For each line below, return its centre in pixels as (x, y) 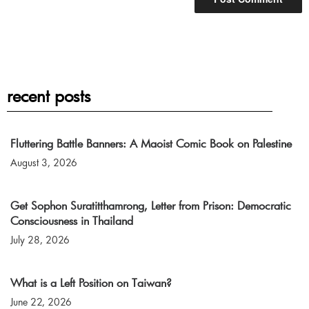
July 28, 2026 (40, 240)
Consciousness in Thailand (72, 221)
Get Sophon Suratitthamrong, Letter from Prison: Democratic (151, 206)
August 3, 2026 (44, 163)
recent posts (49, 96)
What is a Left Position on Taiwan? (91, 283)
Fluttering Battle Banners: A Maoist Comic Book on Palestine (151, 143)
